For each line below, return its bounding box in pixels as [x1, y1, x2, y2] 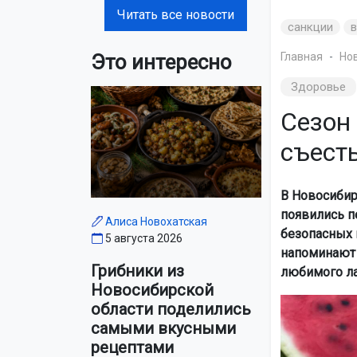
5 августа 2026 [105, 232, 182, 245]
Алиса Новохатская [105, 215, 207, 229]
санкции [287, 20, 334, 34]
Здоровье [290, 80, 347, 94]
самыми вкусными [91, 319, 236, 339]
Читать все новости [117, 6, 235, 22]
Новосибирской [91, 280, 214, 300]
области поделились [91, 300, 251, 320]
